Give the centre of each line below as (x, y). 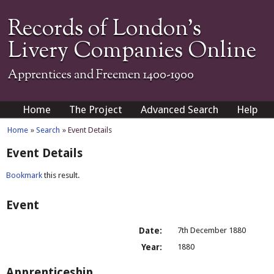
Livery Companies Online (132, 51)
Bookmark (24, 175)
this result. (61, 175)
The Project (96, 109)
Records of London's (105, 29)
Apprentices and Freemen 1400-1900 (101, 76)
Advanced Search (180, 109)
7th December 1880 (212, 231)
